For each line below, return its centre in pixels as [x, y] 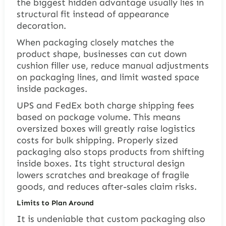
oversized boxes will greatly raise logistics [106, 128]
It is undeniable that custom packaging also [111, 219]
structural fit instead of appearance [93, 14]
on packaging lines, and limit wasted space [108, 77]
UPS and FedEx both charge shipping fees [105, 105]
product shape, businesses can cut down [101, 54]
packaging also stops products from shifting [110, 152]
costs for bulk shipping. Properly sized [97, 140]
